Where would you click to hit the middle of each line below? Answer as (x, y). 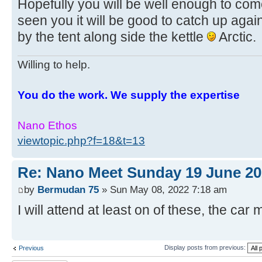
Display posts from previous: (206, 247)
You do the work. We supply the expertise (129, 95)
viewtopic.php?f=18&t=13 (81, 140)
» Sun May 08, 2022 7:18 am (163, 190)
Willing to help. (54, 64)
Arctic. (236, 37)
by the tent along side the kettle (112, 37)
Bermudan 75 (68, 190)
